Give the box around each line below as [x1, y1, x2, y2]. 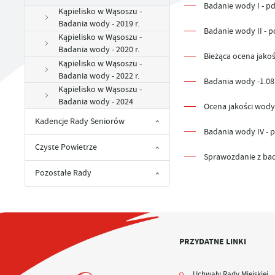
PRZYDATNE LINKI [179, 236, 247, 248]
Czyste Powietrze [35, 142, 98, 153]
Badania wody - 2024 [58, 96, 134, 107]
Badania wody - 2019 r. [58, 18, 140, 29]
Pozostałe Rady [35, 168, 92, 179]
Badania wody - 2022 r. [58, 70, 140, 81]
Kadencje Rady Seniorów [35, 115, 125, 126]
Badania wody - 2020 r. [58, 44, 140, 55]
